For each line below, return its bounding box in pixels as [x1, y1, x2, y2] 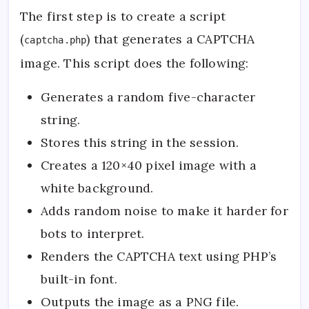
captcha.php [24, 34, 87, 46]
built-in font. [41, 271, 117, 288]
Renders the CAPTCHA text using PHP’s [41, 248, 277, 265]
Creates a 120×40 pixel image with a [41, 157, 257, 174]
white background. [41, 180, 154, 197]
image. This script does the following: [20, 55, 249, 72]
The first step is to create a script [20, 8, 226, 25]
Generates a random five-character [41, 89, 256, 106]
